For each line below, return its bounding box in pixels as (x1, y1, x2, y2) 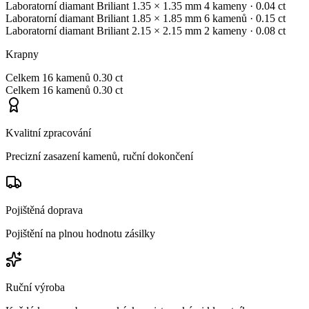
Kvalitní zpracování (6, 126, 91, 139)
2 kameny (204, 24, 250, 37)
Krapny (6, 48, 39, 60)
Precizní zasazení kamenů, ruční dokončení (6, 150, 193, 162)
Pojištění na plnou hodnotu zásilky (6, 227, 155, 239)
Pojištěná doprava (6, 203, 83, 216)
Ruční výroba (6, 281, 65, 293)
